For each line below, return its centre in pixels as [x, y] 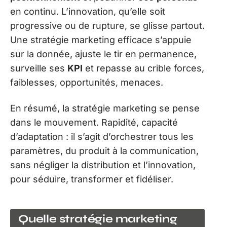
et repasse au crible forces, [143, 68]
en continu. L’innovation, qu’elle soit [88, 12]
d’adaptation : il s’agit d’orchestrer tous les [102, 136]
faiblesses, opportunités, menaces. [87, 83]
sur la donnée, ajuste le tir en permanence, [103, 54]
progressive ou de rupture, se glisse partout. [107, 26]
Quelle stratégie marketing [98, 219]
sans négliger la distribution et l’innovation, [103, 165]
